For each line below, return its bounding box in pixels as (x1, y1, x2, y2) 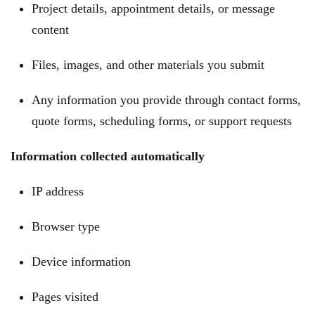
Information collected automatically (11, 149, 205, 163)
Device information (32, 255, 131, 269)
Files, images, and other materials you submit (32, 58, 264, 72)
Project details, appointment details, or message (32, 1, 275, 15)
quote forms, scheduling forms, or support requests (32, 114, 292, 128)
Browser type (32, 219, 100, 233)
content (32, 22, 69, 37)
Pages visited (32, 290, 98, 304)
